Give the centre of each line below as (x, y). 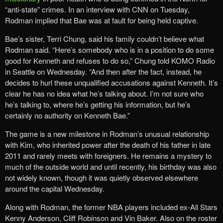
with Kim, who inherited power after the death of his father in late (108, 144)
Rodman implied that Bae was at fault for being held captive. (102, 20)
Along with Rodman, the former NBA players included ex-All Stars (111, 207)
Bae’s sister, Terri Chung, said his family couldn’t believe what (105, 38)
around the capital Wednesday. (55, 188)
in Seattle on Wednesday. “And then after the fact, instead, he (103, 71)
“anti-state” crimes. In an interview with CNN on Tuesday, (97, 9)
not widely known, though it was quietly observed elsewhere (102, 177)
